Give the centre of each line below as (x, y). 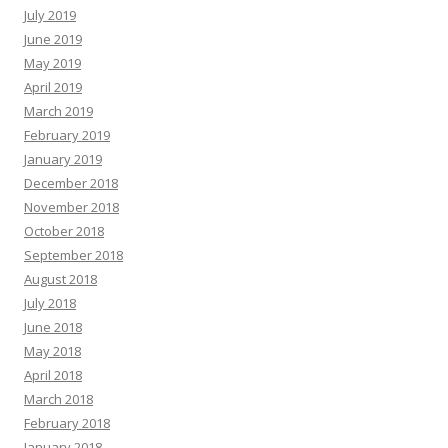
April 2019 (53, 87)
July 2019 (50, 15)
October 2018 (64, 231)
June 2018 (53, 327)
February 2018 (67, 423)
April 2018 (53, 375)
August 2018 (60, 279)
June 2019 (53, 39)
